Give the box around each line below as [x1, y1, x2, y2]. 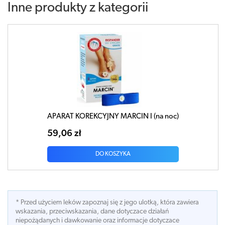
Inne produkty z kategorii [8, 1, 148, 15]
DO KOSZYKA [95, 151, 131, 157]
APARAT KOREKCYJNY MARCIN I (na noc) [47, 113, 179, 121]
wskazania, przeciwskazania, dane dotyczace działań [16, 207, 169, 215]
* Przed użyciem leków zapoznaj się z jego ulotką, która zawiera [16, 198, 199, 206]
